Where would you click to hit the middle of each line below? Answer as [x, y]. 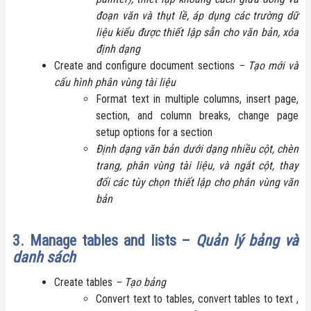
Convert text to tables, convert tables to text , [197, 299]
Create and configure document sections [144, 65]
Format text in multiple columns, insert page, [197, 99]
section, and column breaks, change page [197, 115]
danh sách [44, 257]
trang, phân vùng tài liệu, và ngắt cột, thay [197, 165]
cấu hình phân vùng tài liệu [115, 82]
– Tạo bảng [139, 282]
